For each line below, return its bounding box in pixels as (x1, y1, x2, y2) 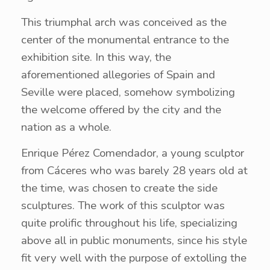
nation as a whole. (21, 119, 111, 135)
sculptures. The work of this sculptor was (21, 198, 225, 213)
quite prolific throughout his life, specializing (21, 215, 237, 231)
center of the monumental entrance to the (21, 32, 229, 48)
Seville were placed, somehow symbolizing (21, 84, 235, 100)
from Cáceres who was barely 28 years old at (21, 163, 248, 178)
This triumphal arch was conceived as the (21, 14, 227, 30)
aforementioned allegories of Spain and (21, 67, 215, 83)
